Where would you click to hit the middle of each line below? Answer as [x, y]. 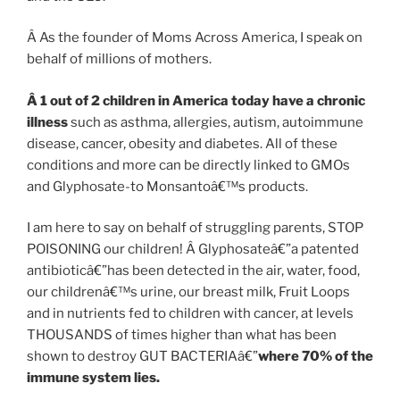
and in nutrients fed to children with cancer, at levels [190, 314]
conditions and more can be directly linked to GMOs [188, 165]
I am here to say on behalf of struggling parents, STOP [195, 228]
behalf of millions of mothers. [119, 59]
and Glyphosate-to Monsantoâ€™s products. [167, 186]
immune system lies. [93, 378]
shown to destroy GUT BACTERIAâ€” [142, 357]
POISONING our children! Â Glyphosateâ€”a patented [193, 250]
